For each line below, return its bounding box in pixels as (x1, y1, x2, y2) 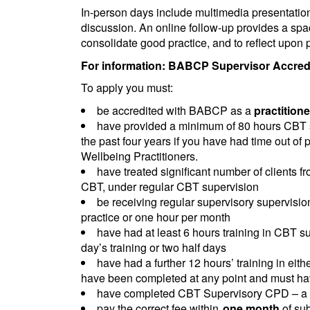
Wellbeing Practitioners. (81, 147, 198, 164)
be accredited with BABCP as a (97, 102, 254, 118)
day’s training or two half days (81, 239, 226, 255)
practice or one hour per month (81, 208, 230, 225)
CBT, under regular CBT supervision (81, 178, 259, 194)
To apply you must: (81, 80, 173, 95)
